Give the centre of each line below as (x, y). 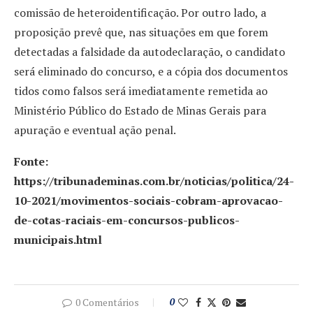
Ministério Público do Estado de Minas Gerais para (140, 110)
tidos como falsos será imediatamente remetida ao (141, 90)
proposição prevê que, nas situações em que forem (141, 32)
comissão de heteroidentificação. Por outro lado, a (140, 12)
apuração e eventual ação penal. (95, 130)
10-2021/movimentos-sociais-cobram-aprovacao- (148, 200)
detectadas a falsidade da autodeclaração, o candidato (150, 51)
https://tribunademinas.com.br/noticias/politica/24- (154, 181)
